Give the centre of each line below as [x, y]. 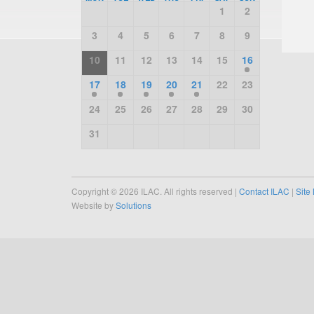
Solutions [134, 205]
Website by [94, 205]
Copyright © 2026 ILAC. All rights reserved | [155, 191]
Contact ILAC [264, 191]
